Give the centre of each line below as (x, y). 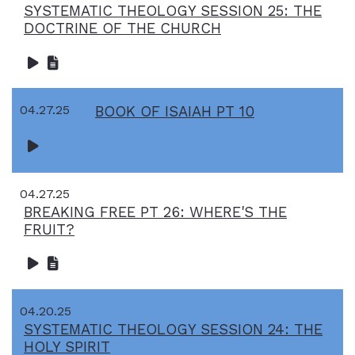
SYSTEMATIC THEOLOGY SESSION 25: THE (173, 11)
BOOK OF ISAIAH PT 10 (175, 112)
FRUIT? (49, 229)
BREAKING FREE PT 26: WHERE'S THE (155, 212)
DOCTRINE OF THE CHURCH (122, 29)
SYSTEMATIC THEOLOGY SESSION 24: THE (173, 330)
